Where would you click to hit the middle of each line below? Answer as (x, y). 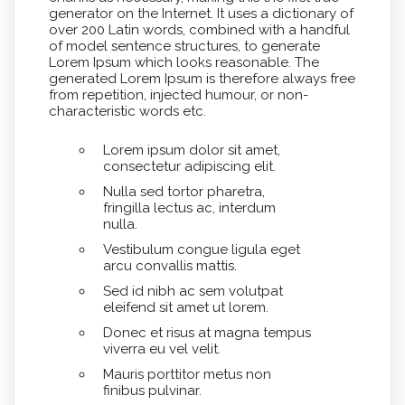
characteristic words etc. (127, 112)
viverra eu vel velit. (161, 349)
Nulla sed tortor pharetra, (184, 192)
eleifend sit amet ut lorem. (185, 308)
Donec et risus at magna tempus (207, 333)
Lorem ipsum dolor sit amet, (191, 151)
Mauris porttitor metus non (187, 375)
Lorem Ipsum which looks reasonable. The (184, 63)
